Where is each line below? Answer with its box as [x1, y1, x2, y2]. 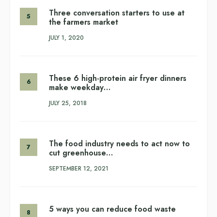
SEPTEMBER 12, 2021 [49, 164, 108, 173]
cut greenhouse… [49, 147, 113, 158]
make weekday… [49, 81, 110, 93]
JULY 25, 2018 [49, 98, 87, 108]
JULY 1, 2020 [49, 33, 84, 42]
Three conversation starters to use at [49, 7, 185, 18]
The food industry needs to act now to [49, 138, 190, 149]
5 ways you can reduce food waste [49, 203, 176, 215]
